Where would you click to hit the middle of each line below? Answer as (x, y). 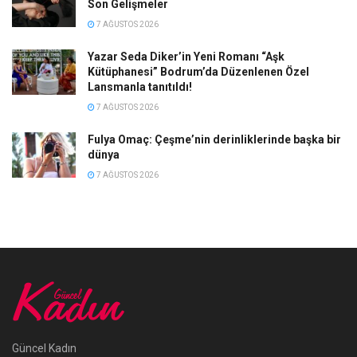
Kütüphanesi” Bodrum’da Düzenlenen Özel (198, 72)
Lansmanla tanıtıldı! (140, 87)
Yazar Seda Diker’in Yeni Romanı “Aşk (186, 57)
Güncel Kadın (44, 348)
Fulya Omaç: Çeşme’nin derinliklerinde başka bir (214, 140)
